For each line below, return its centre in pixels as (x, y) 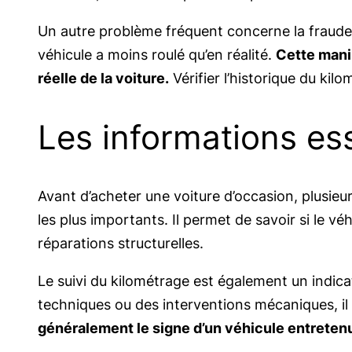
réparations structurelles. (121, 244)
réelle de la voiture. (103, 79)
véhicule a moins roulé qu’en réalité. (157, 55)
